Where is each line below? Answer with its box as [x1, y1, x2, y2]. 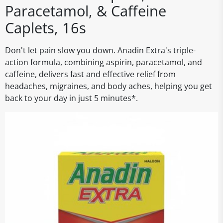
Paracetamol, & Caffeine [5, 1, 166, 20]
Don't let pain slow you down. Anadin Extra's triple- [5, 45, 196, 56]
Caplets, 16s [5, 18, 86, 37]
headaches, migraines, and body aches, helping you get [5, 81, 212, 92]
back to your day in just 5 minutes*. [5, 93, 138, 104]
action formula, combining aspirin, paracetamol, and [5, 57, 202, 68]
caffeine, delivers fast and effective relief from [5, 69, 176, 80]
